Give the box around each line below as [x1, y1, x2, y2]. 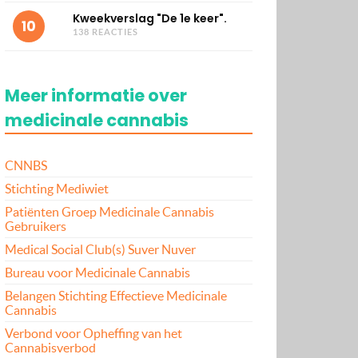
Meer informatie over [5, 83, 187, 107]
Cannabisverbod [5, 340, 96, 355]
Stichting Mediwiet [5, 181, 109, 196]
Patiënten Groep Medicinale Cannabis [5, 204, 214, 219]
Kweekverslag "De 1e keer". [73, 10, 227, 26]
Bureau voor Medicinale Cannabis [5, 265, 190, 280]
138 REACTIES [73, 26, 138, 37]
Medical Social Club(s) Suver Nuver [5, 241, 196, 257]
